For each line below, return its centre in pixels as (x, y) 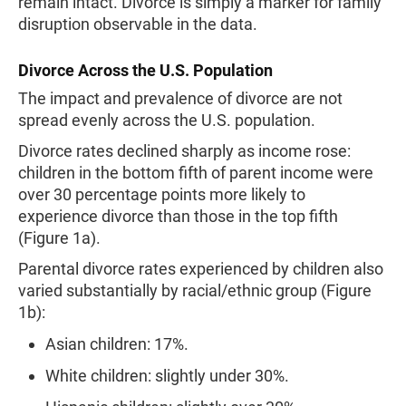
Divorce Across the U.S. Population (145, 70)
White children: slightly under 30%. (167, 376)
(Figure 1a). (59, 238)
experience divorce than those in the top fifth (178, 216)
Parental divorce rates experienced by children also (201, 269)
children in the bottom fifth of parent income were (196, 173)
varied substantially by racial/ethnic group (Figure (195, 290)
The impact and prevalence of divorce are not (180, 98)
